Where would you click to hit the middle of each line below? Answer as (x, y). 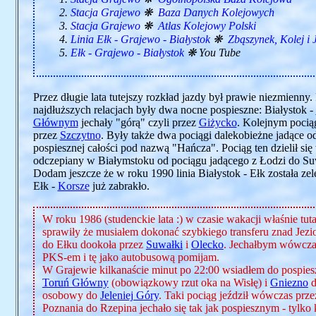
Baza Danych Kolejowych (216, 12)
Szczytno (80, 135)
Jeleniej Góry (129, 295)
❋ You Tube (212, 53)
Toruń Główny (75, 282)
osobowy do (71, 295)
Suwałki (164, 244)
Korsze (73, 186)
